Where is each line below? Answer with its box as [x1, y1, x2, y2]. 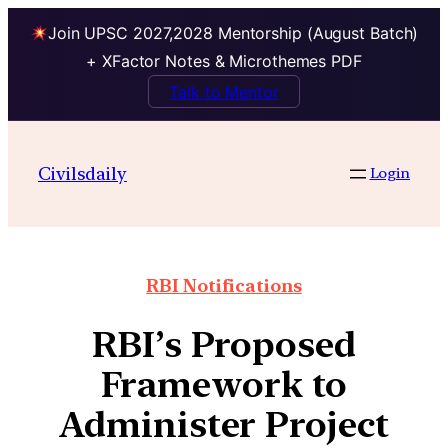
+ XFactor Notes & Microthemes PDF [86, 51, 362, 72]
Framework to [100, 363, 348, 407]
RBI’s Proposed [92, 323, 356, 367]
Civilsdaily [38, 162, 127, 184]
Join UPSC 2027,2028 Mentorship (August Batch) [47, 23, 419, 44]
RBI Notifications [146, 275, 302, 297]
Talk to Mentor [169, 81, 279, 102]
